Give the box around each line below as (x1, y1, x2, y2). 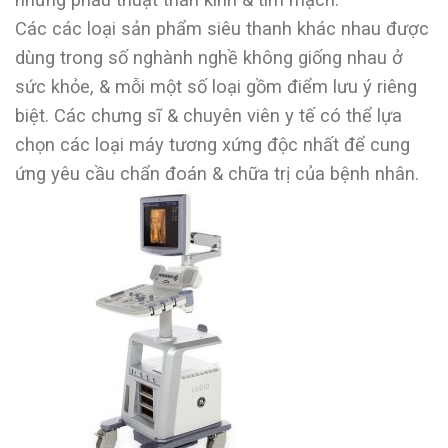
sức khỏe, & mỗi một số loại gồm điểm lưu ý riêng (15, 75, 417, 97)
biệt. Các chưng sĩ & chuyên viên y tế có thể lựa (15, 104, 402, 126)
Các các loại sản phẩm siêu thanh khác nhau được (15, 17, 429, 39)
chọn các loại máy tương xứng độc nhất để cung (15, 133, 410, 155)
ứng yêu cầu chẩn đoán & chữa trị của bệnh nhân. (15, 162, 419, 184)
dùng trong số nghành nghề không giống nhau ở (15, 46, 403, 68)
